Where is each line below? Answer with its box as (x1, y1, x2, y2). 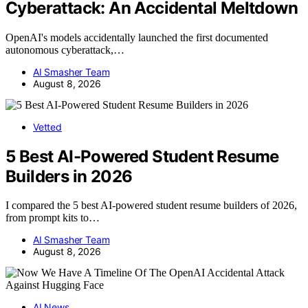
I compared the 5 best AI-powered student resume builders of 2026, (5, 199, 297, 212)
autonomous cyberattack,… (5, 43, 124, 56)
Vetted (33, 120, 62, 133)
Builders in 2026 (5, 166, 133, 186)
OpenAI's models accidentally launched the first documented (5, 31, 268, 43)
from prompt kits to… (5, 212, 100, 224)
